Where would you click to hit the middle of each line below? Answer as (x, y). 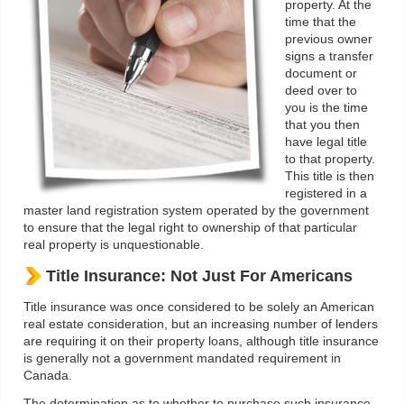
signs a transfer (329, 57)
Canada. (48, 376)
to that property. (330, 160)
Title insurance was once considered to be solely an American (199, 308)
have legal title (326, 142)
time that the (321, 23)
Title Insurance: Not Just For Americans (199, 276)
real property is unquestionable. (114, 245)
